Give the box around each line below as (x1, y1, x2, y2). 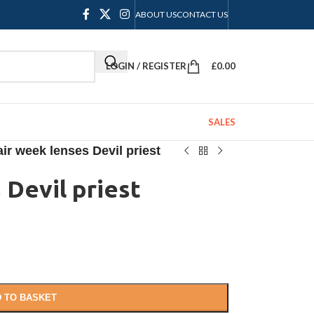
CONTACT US (177, 9, 228, 20)
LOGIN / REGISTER (106, 60, 186, 71)
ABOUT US (135, 9, 177, 20)
